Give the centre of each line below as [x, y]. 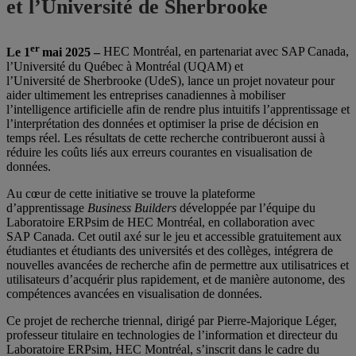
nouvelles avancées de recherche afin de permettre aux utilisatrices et [178, 265]
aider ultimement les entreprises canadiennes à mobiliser [146, 95]
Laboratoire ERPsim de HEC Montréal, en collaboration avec [161, 222]
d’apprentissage [47, 207]
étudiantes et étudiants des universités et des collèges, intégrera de [170, 250]
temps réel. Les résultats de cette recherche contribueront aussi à [166, 137]
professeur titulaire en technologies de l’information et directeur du [172, 335]
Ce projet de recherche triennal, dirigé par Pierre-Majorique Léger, [172, 320]
